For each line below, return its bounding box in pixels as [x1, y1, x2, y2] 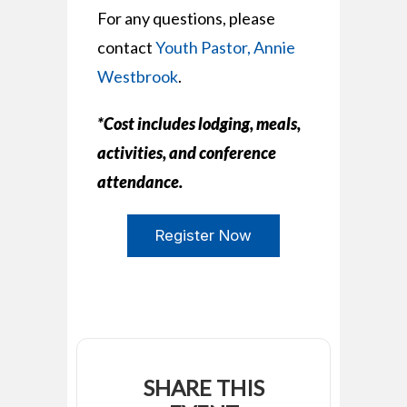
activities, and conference [96, 143, 276, 163]
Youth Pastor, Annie [154, 37, 295, 57]
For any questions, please [96, 8, 275, 28]
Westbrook [96, 66, 178, 86]
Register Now [155, 226, 252, 245]
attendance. [96, 172, 183, 192]
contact [96, 37, 155, 57]
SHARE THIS [143, 374, 264, 402]
